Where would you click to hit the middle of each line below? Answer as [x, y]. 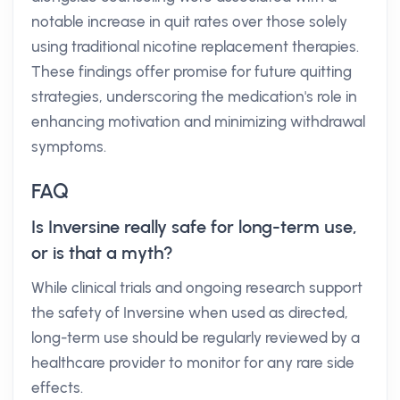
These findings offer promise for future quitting [192, 71]
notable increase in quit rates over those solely [189, 21]
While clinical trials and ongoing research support [197, 287]
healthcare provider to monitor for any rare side [193, 362]
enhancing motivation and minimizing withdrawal [198, 121]
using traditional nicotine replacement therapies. [195, 46]
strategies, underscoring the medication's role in [194, 96]
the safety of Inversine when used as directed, [190, 312]
